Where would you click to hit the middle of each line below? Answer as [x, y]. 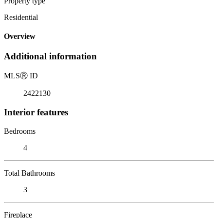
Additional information [50, 56]
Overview [20, 36]
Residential [21, 17]
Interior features [36, 112]
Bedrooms [20, 131]
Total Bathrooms [29, 173]
